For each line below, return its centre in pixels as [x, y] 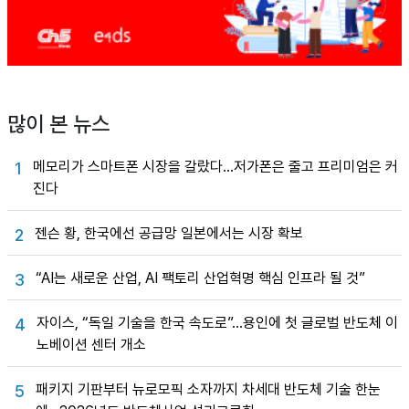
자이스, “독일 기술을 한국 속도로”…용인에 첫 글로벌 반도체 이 [217, 323]
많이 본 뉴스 [58, 125]
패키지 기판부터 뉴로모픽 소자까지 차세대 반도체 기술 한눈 [208, 390]
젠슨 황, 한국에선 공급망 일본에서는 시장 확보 [169, 234]
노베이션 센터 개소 [91, 345]
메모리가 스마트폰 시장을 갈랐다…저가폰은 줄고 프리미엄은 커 [215, 167]
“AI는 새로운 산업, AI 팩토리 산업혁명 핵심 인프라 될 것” [200, 278]
